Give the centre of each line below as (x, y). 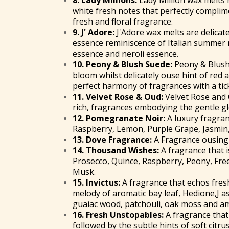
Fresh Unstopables (124, 215)
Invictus (102, 183)
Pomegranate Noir (124, 118)
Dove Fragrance (118, 140)
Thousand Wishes (121, 151)
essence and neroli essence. (125, 54)
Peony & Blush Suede (128, 65)
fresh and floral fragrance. (123, 22)
